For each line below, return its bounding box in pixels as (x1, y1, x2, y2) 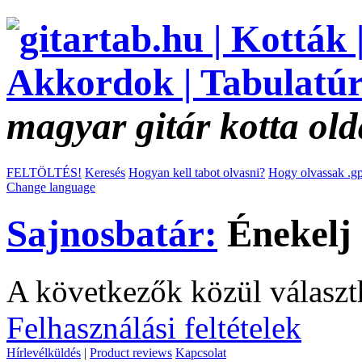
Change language (6, 179, 95, 194)
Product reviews (90, 345, 172, 360)
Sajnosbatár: (6, 213, 217, 255)
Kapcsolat (175, 345, 226, 360)
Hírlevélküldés (6, 345, 81, 360)
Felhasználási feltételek (6, 309, 301, 345)
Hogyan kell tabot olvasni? (128, 165, 265, 179)
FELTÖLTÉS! (6, 165, 82, 179)
